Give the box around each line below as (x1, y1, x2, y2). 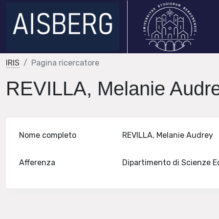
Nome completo (19, 131, 77, 140)
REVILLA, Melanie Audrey (122, 131, 218, 140)
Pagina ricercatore (31, 58, 99, 67)
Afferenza (19, 158, 56, 167)
